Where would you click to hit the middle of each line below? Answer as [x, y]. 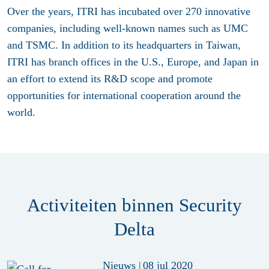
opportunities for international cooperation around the [124, 96]
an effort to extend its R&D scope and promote [110, 79]
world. [23, 113]
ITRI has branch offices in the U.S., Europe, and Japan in [133, 62]
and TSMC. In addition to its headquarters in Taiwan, [124, 45]
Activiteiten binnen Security [134, 205]
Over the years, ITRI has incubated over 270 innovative [129, 12]
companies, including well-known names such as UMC [128, 29]
